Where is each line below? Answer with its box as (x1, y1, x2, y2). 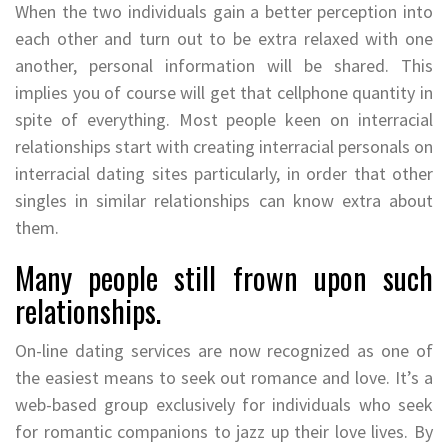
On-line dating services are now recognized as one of (15, 338, 433, 362)
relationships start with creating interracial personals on (15, 134, 433, 158)
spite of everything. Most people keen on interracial (15, 107, 433, 131)
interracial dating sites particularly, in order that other (15, 161, 433, 185)
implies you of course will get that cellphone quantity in (15, 80, 433, 104)
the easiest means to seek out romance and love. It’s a (15, 365, 433, 389)
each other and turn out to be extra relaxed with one (15, 26, 433, 50)
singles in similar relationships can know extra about (15, 188, 433, 212)
